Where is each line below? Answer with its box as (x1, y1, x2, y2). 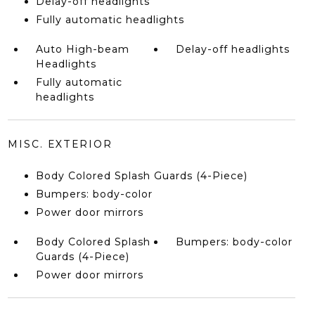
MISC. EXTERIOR (7, 138, 112, 150)
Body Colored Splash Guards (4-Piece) (35, 169, 247, 182)
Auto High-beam (35, 43, 129, 56)
